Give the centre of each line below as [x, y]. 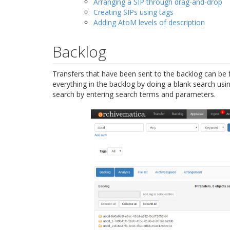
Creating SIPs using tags [133, 12]
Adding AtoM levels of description [149, 23]
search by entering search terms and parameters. [134, 94]
